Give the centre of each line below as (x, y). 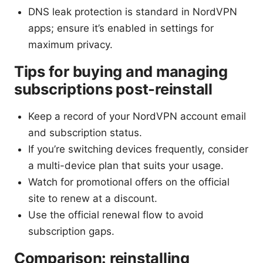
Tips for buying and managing (121, 72)
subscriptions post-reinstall (113, 89)
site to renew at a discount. (93, 199)
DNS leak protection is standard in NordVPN (133, 12)
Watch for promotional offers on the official (129, 182)
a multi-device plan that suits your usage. (126, 166)
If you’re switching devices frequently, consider (138, 149)
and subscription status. (85, 133)
